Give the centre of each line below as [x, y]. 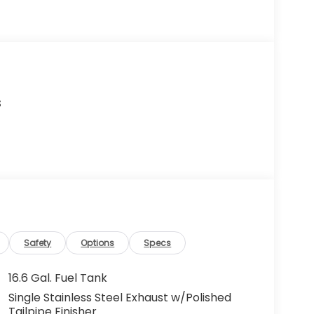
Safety [38, 243]
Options [98, 243]
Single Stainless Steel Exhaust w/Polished [120, 298]
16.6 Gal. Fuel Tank [57, 278]
